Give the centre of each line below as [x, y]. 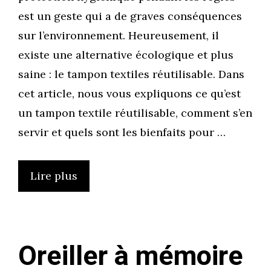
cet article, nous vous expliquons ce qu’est [129, 94]
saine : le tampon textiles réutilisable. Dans [131, 74]
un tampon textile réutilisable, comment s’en [135, 113]
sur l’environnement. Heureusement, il [119, 36]
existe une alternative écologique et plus [126, 55]
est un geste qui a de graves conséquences [130, 16]
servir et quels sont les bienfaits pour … [122, 132]
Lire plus [54, 176]
